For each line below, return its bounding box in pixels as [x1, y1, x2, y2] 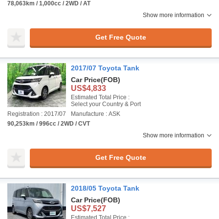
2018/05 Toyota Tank [71, 184, 139, 192]
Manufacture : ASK [71, 110, 120, 117]
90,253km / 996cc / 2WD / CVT [7, 120, 90, 127]
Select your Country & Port [71, 101, 141, 108]
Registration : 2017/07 [7, 110, 66, 117]
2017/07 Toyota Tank [71, 64, 139, 72]
